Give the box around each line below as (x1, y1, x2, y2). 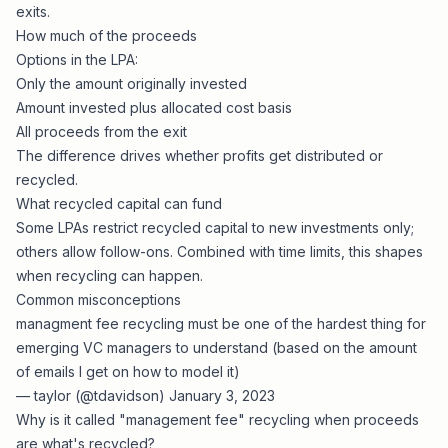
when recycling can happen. (16, 267, 203, 284)
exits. (16, 3, 50, 20)
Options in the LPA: (16, 51, 138, 68)
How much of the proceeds (16, 27, 197, 44)
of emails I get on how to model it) (16, 363, 240, 380)
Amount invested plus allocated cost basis (16, 99, 292, 116)
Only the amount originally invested (16, 75, 247, 92)
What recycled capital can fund (16, 195, 222, 212)
